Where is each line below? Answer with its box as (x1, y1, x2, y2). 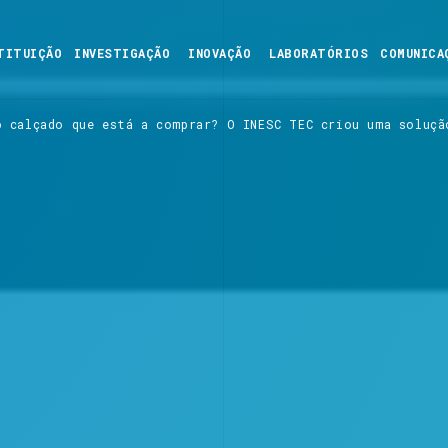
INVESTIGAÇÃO (74, 45, 170, 61)
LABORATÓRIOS (269, 45, 368, 61)
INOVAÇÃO (188, 45, 251, 61)
